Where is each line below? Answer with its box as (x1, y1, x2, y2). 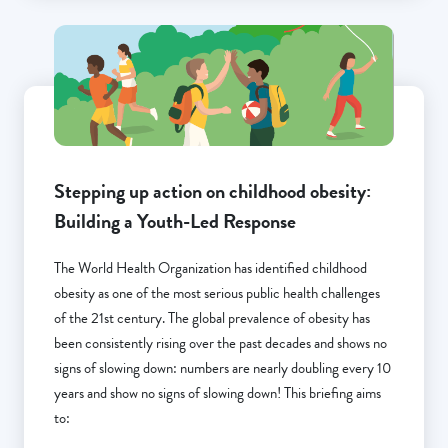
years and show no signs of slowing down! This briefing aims (54, 381, 381, 404)
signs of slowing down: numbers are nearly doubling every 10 (54, 356, 391, 379)
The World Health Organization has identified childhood (54, 256, 367, 279)
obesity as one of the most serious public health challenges (54, 281, 380, 304)
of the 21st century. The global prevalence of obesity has (54, 306, 370, 329)
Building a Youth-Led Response (54, 205, 296, 236)
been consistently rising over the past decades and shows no (54, 331, 387, 354)
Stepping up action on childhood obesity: (54, 175, 371, 206)
